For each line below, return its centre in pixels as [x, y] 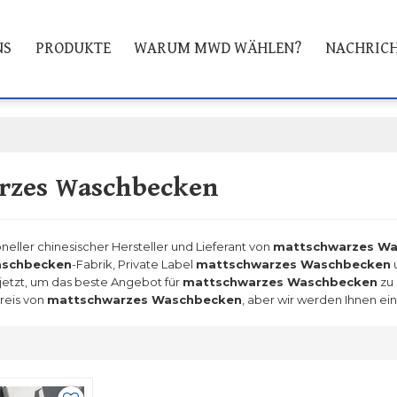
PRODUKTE [73, 48]
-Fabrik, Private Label [133, 264]
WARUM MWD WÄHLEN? [218, 48]
